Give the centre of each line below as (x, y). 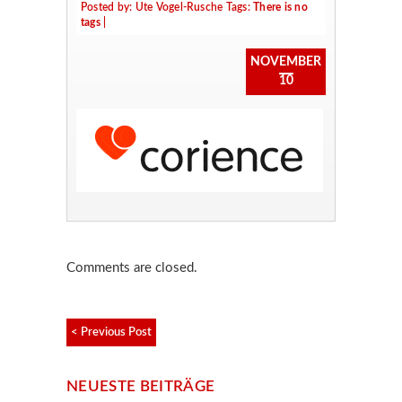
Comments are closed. (132, 267)
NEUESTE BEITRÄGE (141, 386)
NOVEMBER (286, 61)
